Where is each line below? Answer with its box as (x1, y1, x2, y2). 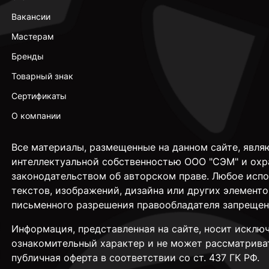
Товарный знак (11, 71, 73, 81)
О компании (11, 110, 61, 121)
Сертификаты (11, 91, 67, 101)
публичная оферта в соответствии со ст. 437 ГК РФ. (11, 252, 259, 264)
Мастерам (11, 31, 54, 41)
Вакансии (11, 11, 50, 22)
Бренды (11, 51, 44, 61)
